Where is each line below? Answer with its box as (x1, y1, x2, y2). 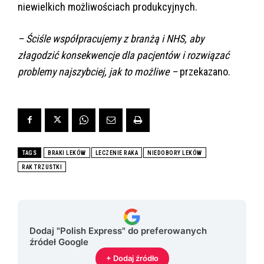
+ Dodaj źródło (105, 253, 159, 263)
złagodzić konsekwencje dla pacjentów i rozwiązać (18, 48, 229, 61)
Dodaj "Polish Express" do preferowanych (29, 225, 207, 236)
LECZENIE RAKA (95, 149, 138, 156)
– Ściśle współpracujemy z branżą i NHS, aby (18, 32, 204, 45)
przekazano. (177, 65, 230, 78)
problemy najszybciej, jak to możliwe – (18, 65, 177, 78)
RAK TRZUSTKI (22, 163, 62, 170)
